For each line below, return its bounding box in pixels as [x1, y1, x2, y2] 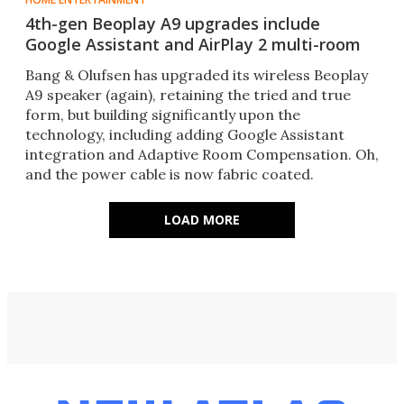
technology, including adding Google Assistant [25, 125, 344, 144]
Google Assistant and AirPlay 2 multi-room [25, 33, 361, 56]
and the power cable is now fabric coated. [25, 165, 314, 184]
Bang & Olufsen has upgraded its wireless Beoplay [25, 66, 368, 85]
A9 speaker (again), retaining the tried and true [25, 86, 351, 105]
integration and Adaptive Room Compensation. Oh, [25, 145, 379, 164]
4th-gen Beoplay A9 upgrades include [25, 13, 320, 35]
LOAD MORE [164, 211, 240, 229]
